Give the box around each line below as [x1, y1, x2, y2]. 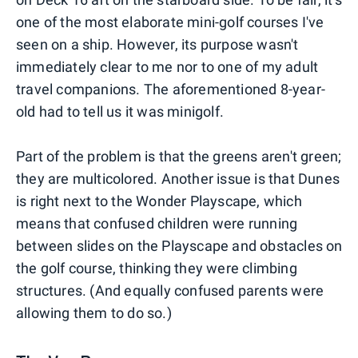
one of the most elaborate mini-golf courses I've [16, 14, 324, 31]
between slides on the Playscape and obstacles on [16, 237, 343, 255]
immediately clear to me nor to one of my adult [16, 58, 319, 76]
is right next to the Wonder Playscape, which [16, 193, 302, 210]
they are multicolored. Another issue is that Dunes [16, 170, 340, 188]
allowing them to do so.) [16, 304, 172, 322]
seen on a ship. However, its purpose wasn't [16, 36, 299, 54]
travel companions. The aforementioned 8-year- [16, 81, 326, 98]
